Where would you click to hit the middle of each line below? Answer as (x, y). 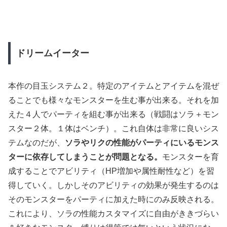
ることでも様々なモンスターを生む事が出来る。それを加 (113, 100)
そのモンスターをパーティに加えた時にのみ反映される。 (113, 200)
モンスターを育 (191, 157)
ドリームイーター (52, 53)
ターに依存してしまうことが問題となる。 (85, 157)
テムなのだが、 (36, 143)
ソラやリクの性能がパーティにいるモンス (142, 143)
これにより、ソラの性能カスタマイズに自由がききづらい (113, 214)
